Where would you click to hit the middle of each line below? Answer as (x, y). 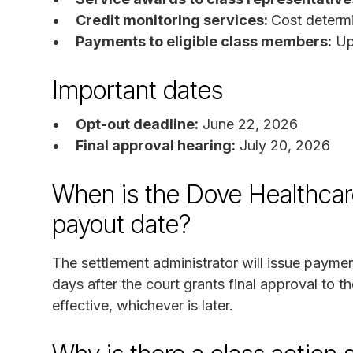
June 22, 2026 (248, 124)
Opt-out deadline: (137, 124)
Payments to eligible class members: (204, 41)
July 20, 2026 (283, 145)
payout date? (121, 224)
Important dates (137, 90)
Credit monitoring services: (173, 20)
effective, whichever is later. (143, 305)
